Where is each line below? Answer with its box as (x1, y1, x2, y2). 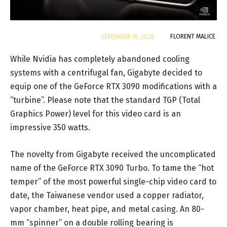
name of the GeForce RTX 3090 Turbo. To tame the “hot (10, 163, 214, 173)
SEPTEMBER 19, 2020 (101, 33, 154, 41)
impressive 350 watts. (10, 123, 90, 133)
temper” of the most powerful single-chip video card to (10, 177, 216, 187)
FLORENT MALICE (170, 33, 215, 41)
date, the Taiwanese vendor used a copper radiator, (10, 191, 204, 201)
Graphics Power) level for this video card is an (10, 109, 181, 119)
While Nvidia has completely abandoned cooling (10, 54, 190, 64)
